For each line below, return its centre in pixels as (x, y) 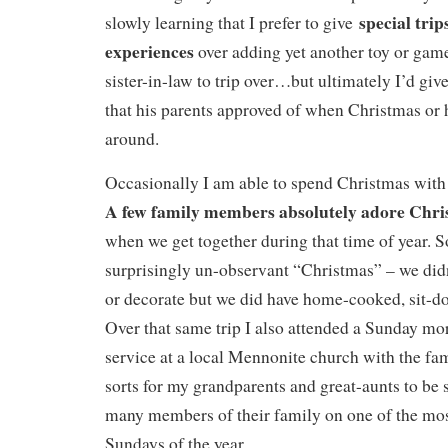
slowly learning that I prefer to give (232, 23)
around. (132, 139)
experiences (149, 51)
